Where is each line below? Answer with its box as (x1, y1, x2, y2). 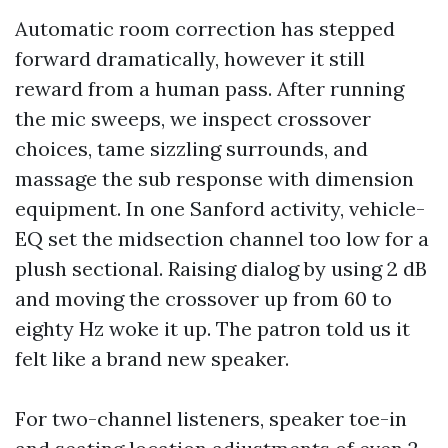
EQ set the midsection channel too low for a (15, 226, 429, 251)
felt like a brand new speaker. (15, 346, 289, 371)
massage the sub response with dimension (15, 166, 414, 191)
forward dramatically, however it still (15, 46, 365, 71)
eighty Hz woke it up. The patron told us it (15, 316, 410, 341)
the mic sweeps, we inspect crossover (15, 106, 371, 131)
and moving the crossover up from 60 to (15, 286, 392, 311)
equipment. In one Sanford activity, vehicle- (15, 196, 425, 221)
